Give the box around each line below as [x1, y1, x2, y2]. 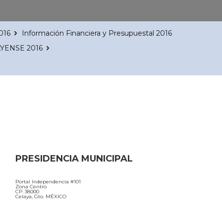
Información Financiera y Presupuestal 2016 [22, 28, 172, 38]
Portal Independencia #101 [15, 178, 81, 185]
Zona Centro [15, 183, 47, 190]
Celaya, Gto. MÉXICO [15, 193, 66, 200]
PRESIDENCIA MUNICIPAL [15, 153, 133, 164]
